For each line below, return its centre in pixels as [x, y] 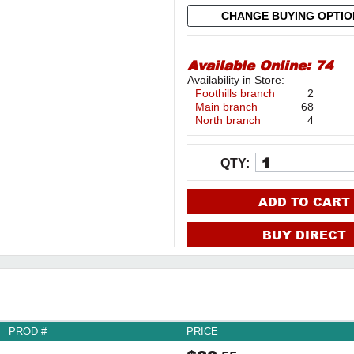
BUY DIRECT [304, 234]
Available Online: [252, 65]
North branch [228, 120]
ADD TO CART [304, 201]
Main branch [227, 106]
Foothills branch [235, 93]
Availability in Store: [236, 79]
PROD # [28, 331]
